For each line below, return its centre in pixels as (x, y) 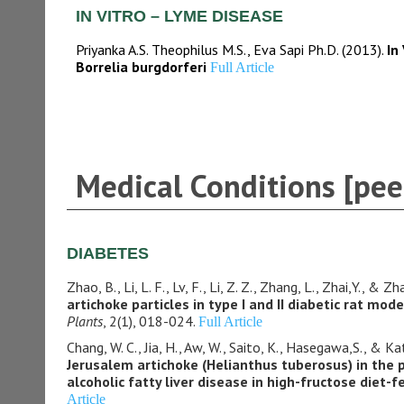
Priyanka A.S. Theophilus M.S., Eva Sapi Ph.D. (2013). (231, 50)
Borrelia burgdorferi (142, 67)
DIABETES (107, 253)
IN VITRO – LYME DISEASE (181, 16)
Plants (84, 321)
